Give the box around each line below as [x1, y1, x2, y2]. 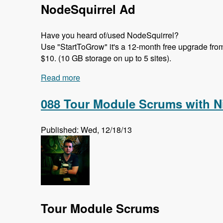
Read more [41, 72, 80, 84]
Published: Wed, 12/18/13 [41, 124, 132, 136]
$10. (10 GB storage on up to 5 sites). [41, 52, 171, 64]
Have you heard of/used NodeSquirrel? [41, 29, 179, 41]
